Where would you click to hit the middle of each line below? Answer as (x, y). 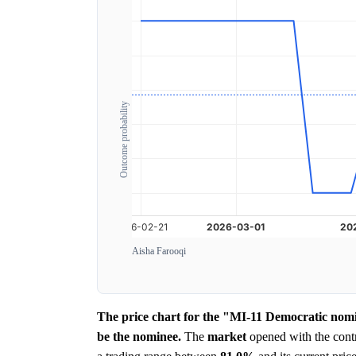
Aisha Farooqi (159, 251)
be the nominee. (139, 336)
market (227, 336)
